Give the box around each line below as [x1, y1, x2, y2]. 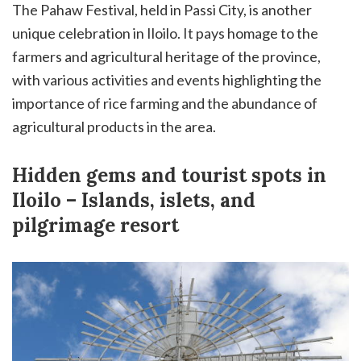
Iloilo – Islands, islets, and [12, 187, 255, 213]
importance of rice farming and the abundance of [12, 93, 317, 112]
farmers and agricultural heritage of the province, [12, 47, 321, 65]
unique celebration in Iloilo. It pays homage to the [12, 23, 318, 42]
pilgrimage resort [12, 212, 179, 238]
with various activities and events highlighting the [12, 70, 322, 89]
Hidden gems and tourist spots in [12, 162, 326, 188]
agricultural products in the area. [12, 117, 216, 135]
